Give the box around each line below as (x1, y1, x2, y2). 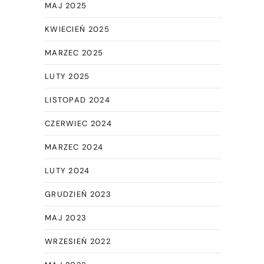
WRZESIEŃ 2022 (44, 236, 111, 246)
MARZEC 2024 (44, 142, 104, 152)
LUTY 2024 (44, 166, 90, 176)
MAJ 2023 (44, 213, 87, 223)
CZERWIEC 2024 (44, 118, 112, 128)
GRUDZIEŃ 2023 (44, 189, 111, 199)
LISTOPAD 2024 (44, 95, 110, 105)
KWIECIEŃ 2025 (44, 24, 110, 34)
